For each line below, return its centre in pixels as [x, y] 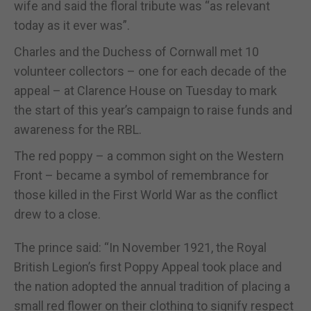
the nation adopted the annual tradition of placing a [152, 286]
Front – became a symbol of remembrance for [141, 175]
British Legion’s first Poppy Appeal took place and [148, 267]
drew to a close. [57, 214]
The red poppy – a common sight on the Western [149, 155]
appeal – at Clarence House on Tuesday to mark [145, 90]
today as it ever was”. [72, 25]
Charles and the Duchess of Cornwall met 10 [136, 51]
